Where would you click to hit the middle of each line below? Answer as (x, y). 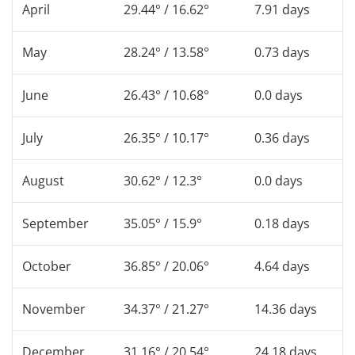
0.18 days (282, 223)
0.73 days (282, 52)
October (47, 266)
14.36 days (286, 309)
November (54, 309)
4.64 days (282, 266)
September (55, 223)
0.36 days (282, 137)
